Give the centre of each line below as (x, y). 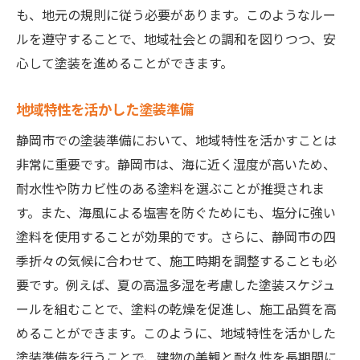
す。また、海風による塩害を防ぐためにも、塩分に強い (176, 213)
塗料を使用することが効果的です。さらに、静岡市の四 (176, 237)
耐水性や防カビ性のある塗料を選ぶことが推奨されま (170, 188)
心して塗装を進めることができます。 (125, 63)
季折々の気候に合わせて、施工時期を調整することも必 (176, 261)
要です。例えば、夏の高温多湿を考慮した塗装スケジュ (176, 285)
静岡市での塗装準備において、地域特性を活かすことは (176, 140)
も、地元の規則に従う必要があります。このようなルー (176, 15)
